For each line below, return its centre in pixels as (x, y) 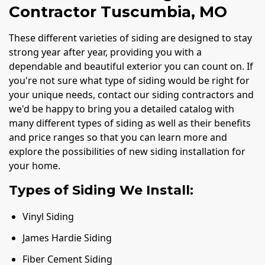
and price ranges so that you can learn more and (118, 137)
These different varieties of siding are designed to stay (130, 38)
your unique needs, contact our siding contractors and (131, 94)
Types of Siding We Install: (101, 190)
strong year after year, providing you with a (105, 52)
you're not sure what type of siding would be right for (129, 80)
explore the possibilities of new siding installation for (127, 151)
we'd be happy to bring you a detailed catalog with (122, 109)
